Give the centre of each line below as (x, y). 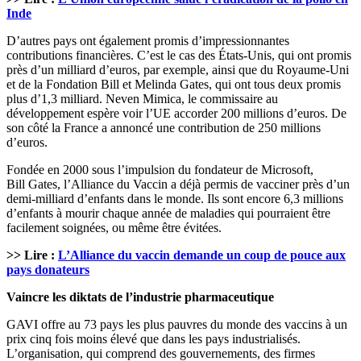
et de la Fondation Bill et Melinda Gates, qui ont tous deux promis (174, 85)
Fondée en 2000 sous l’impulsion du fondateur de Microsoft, (160, 170)
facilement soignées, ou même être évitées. (114, 228)
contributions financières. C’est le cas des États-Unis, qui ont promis (179, 56)
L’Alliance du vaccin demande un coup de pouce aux (202, 255)
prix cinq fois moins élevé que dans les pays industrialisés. (154, 339)
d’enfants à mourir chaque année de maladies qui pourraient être (168, 214)
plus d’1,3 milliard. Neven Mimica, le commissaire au (142, 99)
